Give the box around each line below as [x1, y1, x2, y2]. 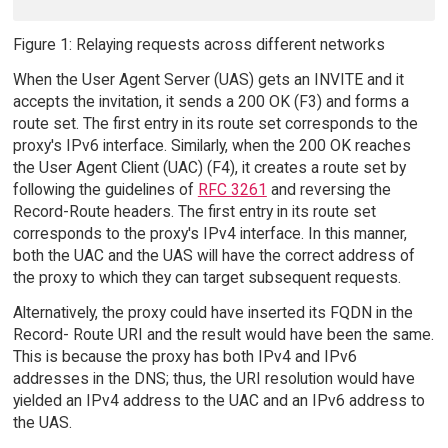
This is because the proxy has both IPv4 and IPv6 [12, 346, 357, 366]
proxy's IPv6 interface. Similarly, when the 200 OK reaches [12, 135, 411, 155]
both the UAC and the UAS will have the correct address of [12, 245, 415, 265]
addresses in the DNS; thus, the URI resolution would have [12, 368, 415, 388]
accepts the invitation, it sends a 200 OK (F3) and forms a [12, 91, 409, 111]
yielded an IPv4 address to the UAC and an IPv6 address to [12, 390, 425, 410]
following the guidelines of [12, 179, 198, 199]
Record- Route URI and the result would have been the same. [12, 324, 434, 344]
